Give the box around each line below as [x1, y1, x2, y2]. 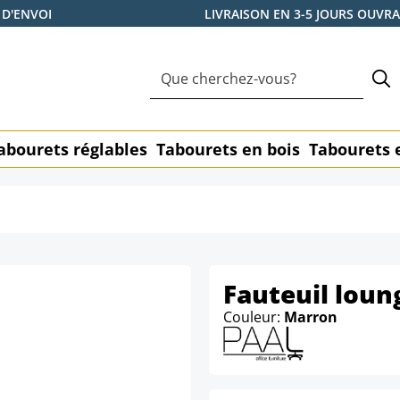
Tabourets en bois [156, 138, 300, 160]
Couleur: [223, 307, 284, 327]
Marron [284, 307, 337, 327]
